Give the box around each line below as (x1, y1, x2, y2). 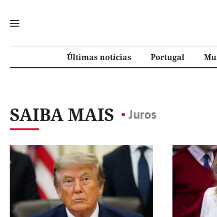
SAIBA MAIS (10, 103, 114, 126)
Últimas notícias (67, 52, 131, 62)
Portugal (151, 52, 185, 62)
